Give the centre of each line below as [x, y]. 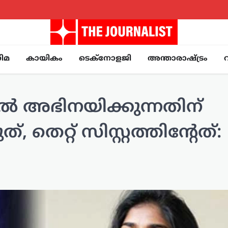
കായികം [44, 59]
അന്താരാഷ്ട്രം [178, 59]
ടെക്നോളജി [105, 59]
